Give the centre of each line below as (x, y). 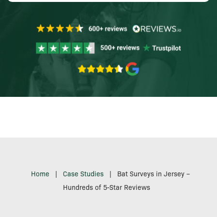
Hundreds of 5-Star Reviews (107, 187)
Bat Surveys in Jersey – (154, 174)
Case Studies (83, 174)
